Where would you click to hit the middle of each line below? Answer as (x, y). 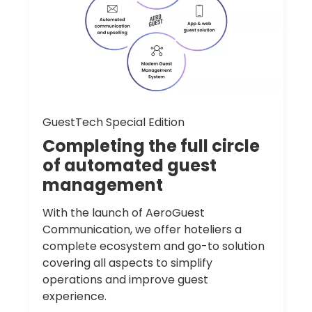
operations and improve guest (126, 280)
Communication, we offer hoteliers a (142, 230)
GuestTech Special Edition (114, 122)
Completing (94, 146)
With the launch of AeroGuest (124, 213)
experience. (75, 297)
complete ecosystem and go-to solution (154, 247)
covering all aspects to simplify (128, 263)
